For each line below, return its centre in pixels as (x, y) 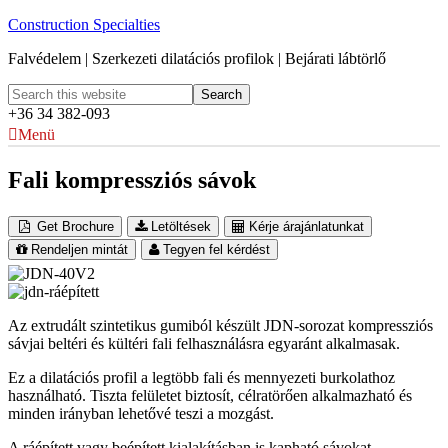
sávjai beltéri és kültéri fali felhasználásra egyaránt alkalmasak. (204, 343)
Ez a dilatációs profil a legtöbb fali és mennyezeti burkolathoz (201, 377)
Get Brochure (76, 226)
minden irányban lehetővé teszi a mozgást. (141, 413)
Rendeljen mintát (79, 249)
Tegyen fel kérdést (216, 249)
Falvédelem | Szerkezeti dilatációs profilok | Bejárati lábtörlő (197, 58)
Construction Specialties (84, 24)
